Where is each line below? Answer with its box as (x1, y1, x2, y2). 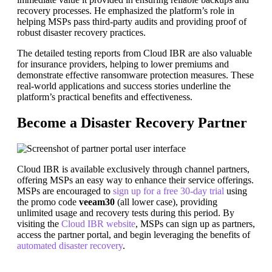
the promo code (17, 196, 79, 207)
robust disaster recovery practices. (17, 27, 146, 38)
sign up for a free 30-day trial (110, 185, 224, 196)
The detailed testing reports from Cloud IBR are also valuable (17, 47, 252, 58)
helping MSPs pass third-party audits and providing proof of (17, 16, 246, 27)
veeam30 (79, 196, 115, 207)
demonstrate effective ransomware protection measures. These (17, 69, 254, 80)
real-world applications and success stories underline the (17, 80, 231, 91)
